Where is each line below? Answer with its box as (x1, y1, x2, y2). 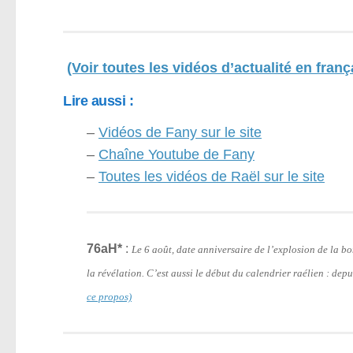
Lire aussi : (63, 92, 133, 109)
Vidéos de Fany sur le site (98, 124, 262, 140)
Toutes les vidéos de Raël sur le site (98, 168, 325, 184)
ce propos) (87, 290, 132, 303)
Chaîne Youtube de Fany (98, 146, 255, 162)
